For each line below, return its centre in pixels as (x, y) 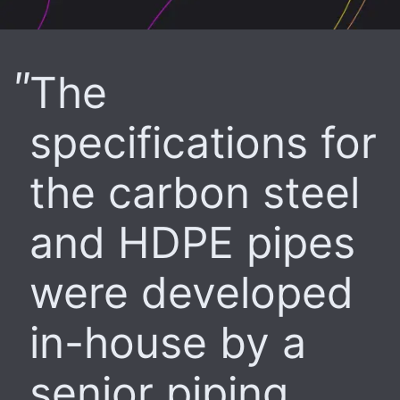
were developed (192, 292)
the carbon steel (195, 192)
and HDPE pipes (192, 242)
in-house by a (168, 342)
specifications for (203, 142)
